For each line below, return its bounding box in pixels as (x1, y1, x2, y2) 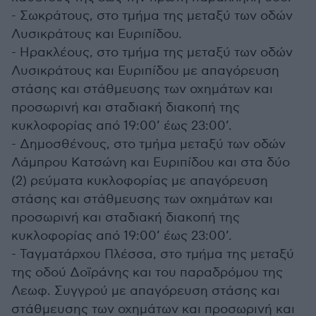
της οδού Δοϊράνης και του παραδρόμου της (11, 265, 283, 280)
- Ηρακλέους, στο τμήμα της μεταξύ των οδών (11, 45, 293, 60)
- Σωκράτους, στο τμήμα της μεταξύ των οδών (11, 8, 293, 23)
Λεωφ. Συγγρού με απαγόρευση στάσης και (11, 284, 280, 298)
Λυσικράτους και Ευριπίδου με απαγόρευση (11, 63, 279, 78)
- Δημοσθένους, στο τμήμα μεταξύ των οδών (11, 137, 286, 152)
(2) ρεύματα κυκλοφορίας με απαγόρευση (11, 174, 268, 188)
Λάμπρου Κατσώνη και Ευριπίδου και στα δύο (11, 155, 290, 170)
